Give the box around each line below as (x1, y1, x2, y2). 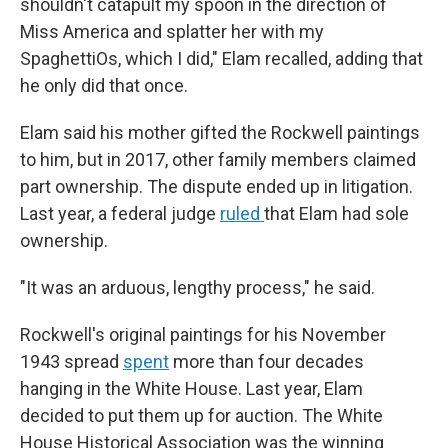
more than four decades (169, 351, 364, 373)
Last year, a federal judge (20, 203, 220, 225)
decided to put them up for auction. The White (20, 405, 383, 427)
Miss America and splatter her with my (20, 21, 324, 43)
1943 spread (20, 351, 123, 373)
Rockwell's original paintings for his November (20, 324, 386, 346)
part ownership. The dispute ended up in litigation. (20, 176, 413, 198)
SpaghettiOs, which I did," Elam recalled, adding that (20, 48, 423, 70)
